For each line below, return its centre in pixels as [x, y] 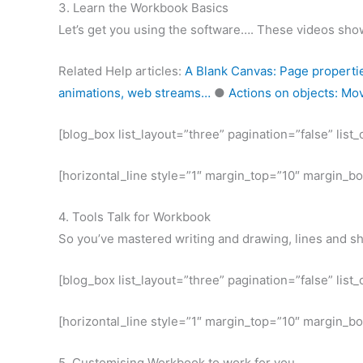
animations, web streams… [135, 92]
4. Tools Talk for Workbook [135, 216]
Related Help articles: [122, 70]
